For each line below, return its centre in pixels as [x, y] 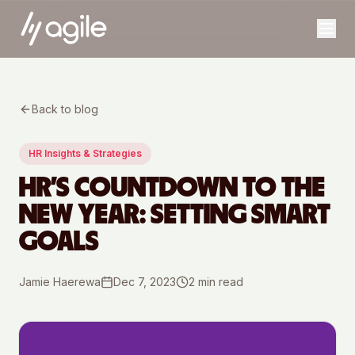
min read [219, 282]
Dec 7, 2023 [145, 282]
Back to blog [65, 109]
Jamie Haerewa [60, 282]
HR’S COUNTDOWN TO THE [172, 188]
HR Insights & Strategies [85, 153]
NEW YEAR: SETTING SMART [175, 215]
